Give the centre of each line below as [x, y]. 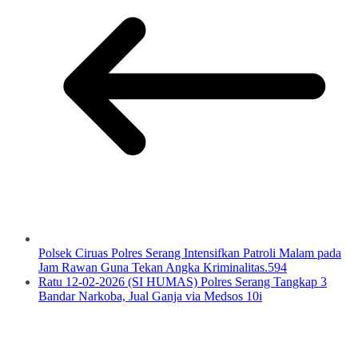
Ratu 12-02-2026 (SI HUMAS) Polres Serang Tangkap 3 [183, 281]
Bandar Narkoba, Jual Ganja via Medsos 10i [150, 296]
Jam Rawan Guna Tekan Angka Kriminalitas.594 [163, 267]
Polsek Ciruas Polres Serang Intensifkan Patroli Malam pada [190, 253]
